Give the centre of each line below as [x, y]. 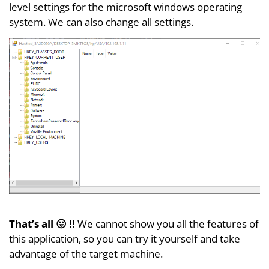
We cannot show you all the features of [167, 224]
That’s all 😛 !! [42, 224]
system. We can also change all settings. [101, 22]
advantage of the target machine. [86, 254]
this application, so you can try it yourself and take [125, 239]
